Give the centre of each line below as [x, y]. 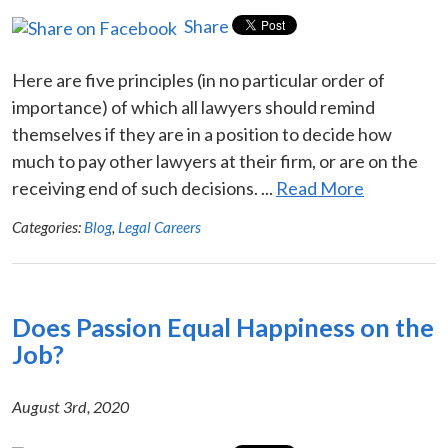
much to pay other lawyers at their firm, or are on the [215, 160]
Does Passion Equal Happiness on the [223, 326]
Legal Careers [159, 226]
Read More [320, 187]
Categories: [48, 226]
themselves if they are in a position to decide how [202, 133]
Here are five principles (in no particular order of [198, 79]
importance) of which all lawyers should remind [193, 106]
